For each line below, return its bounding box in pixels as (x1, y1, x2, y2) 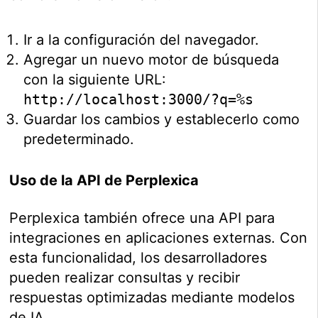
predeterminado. (23, 131, 135, 148)
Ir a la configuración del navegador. (23, 31, 260, 49)
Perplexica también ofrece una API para (9, 209, 275, 227)
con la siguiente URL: (23, 71, 167, 89)
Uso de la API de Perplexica (9, 172, 199, 190)
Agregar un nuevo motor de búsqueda (23, 51, 280, 69)
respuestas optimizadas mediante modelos (9, 289, 295, 307)
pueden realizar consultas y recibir (9, 269, 241, 287)
